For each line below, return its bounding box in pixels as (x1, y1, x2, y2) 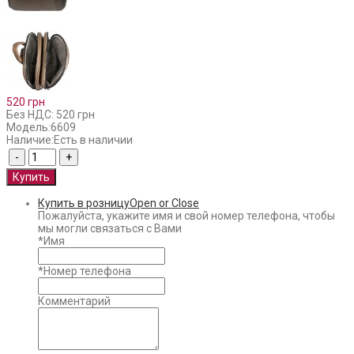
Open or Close (130, 196, 199, 209)
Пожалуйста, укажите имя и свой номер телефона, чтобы (38, 209, 335, 222)
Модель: (6, 120, 51, 134)
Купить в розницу (38, 196, 130, 209)
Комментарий (38, 294, 111, 307)
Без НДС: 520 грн (6, 107, 95, 121)
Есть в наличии (54, 133, 133, 146)
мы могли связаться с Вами (38, 221, 182, 235)
